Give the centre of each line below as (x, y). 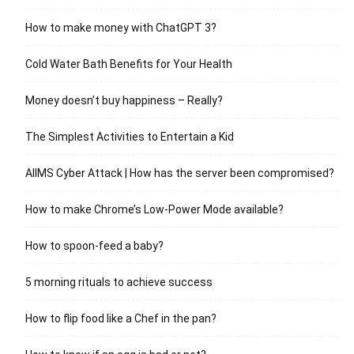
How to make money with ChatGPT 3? (121, 27)
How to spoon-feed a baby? (94, 245)
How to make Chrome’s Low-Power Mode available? (154, 209)
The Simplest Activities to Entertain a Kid (130, 136)
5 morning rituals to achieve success (119, 282)
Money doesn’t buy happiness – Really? (124, 100)
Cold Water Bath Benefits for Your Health (129, 64)
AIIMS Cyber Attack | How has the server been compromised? (180, 173)
